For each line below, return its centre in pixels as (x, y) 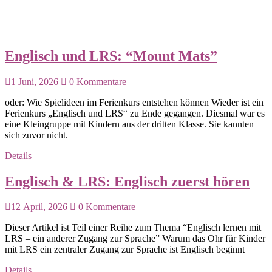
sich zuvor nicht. (36, 135)
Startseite (46, 19)
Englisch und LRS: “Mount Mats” (111, 56)
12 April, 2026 (39, 207)
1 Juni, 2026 (35, 81)
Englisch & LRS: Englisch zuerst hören (127, 181)
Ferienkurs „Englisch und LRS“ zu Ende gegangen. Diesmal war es (135, 113)
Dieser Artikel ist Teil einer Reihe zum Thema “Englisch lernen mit (133, 228)
